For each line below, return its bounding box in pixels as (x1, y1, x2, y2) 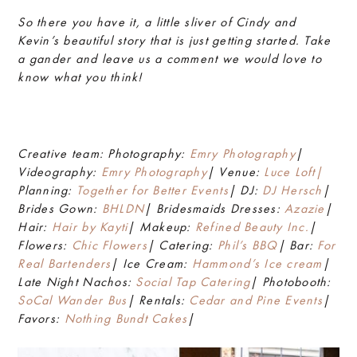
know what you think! (18, 69, 143, 85)
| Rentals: (127, 292, 190, 308)
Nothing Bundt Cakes (64, 310, 188, 327)
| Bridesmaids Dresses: (144, 200, 285, 217)
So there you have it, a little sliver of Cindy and (18, 14, 296, 30)
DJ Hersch (262, 182, 323, 198)
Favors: (18, 310, 65, 327)
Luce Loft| (264, 163, 323, 180)
